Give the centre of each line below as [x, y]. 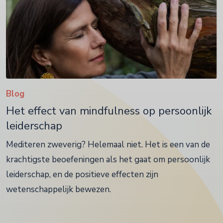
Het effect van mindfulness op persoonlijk [109, 111]
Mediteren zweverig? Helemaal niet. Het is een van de [108, 145]
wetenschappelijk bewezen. [58, 190]
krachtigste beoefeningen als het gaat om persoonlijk [108, 160]
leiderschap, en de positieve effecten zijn [82, 175]
